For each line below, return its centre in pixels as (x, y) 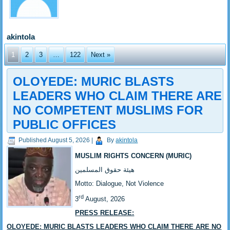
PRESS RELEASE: (105, 213)
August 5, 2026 (69, 140)
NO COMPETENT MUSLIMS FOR (108, 110)
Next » (101, 54)
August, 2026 (104, 199)
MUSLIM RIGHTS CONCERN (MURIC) (133, 156)
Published (33, 140)
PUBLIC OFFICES (65, 124)
